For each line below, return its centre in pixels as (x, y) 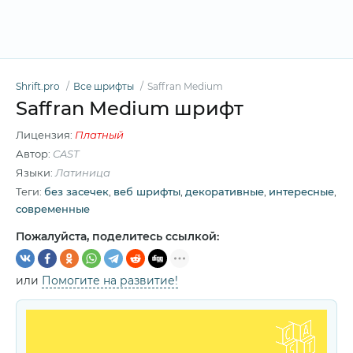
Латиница (83, 173)
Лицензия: (45, 135)
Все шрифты (104, 86)
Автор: (34, 154)
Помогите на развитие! (110, 281)
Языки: (35, 173)
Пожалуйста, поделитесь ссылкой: (117, 236)
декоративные (225, 191)
